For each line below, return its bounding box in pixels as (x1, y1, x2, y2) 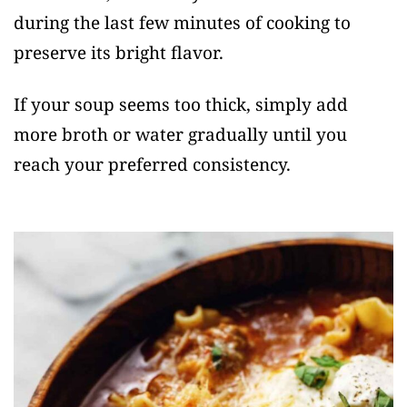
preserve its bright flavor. (14, 40, 223, 65)
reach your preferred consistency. (14, 152, 291, 176)
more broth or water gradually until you (14, 122, 347, 146)
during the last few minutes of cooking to (14, 10, 351, 35)
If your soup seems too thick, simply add (14, 92, 348, 116)
